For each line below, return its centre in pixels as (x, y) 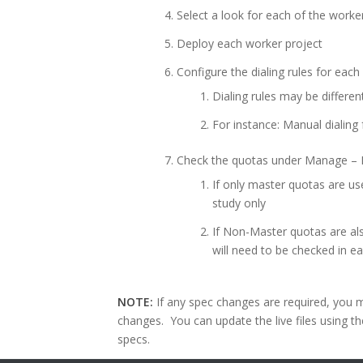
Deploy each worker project (250, 43)
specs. (134, 339)
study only (239, 203)
